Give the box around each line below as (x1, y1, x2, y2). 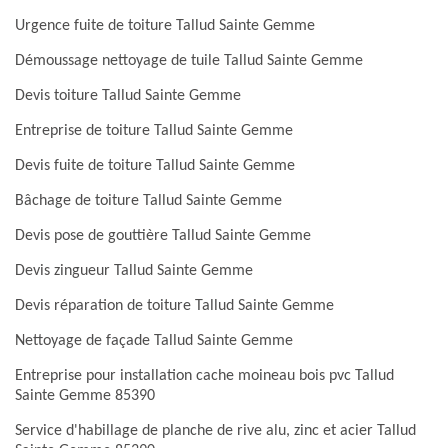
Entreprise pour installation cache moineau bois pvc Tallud (15, 368, 394, 384)
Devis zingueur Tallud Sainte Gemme (15, 263, 253, 279)
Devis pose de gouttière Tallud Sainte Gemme (15, 228, 311, 244)
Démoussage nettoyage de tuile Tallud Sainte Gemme (15, 53, 363, 69)
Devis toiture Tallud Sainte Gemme (15, 88, 241, 104)
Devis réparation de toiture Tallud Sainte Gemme (15, 298, 334, 314)
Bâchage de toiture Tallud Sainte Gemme (15, 193, 282, 209)
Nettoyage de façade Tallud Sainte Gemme (15, 333, 293, 349)
